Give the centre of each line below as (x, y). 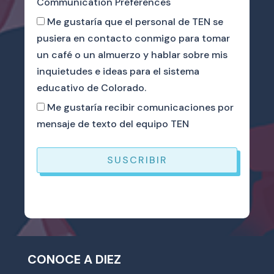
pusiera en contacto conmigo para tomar (133, 38)
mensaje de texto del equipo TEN (113, 124)
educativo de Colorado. (91, 87)
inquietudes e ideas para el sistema (118, 71)
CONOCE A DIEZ (74, 259)
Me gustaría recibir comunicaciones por (140, 107)
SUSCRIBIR (137, 160)
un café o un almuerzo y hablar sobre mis (132, 54)
